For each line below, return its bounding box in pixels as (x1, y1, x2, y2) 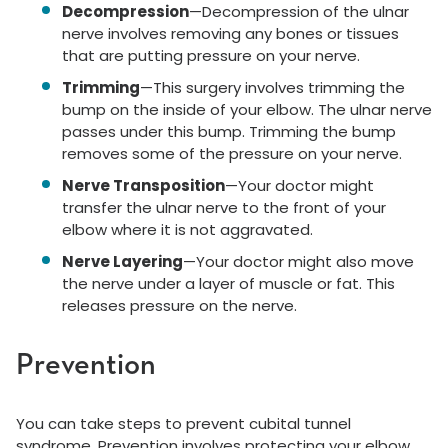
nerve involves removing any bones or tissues (62, 23, 399, 44)
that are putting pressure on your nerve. (62, 45, 360, 66)
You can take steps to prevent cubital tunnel (16, 413, 351, 434)
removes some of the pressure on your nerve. (62, 143, 402, 164)
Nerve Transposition (62, 175, 225, 196)
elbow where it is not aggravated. (62, 219, 313, 240)
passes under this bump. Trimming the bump (62, 121, 396, 142)
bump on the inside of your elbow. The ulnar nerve (62, 99, 432, 120)
